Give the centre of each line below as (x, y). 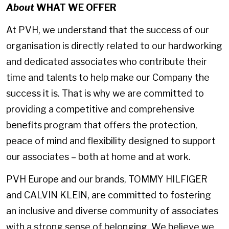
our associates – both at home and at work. (98, 156)
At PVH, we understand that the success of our (108, 30)
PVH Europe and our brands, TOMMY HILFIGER (107, 179)
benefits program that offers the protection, (102, 125)
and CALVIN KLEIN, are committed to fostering (109, 195)
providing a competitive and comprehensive (100, 109)
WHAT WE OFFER (76, 8)
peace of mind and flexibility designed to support (111, 141)
